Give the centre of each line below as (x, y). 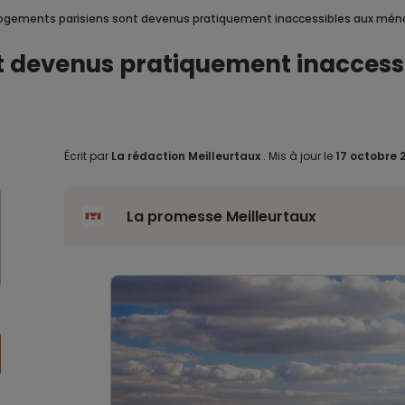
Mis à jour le (300, 156)
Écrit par (87, 156)
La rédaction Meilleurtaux (185, 156)
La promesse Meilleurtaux (221, 217)
